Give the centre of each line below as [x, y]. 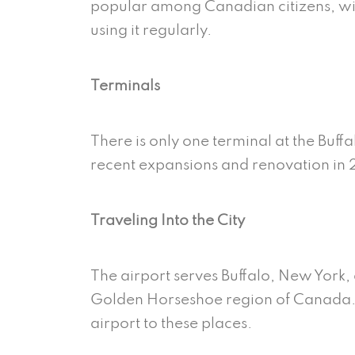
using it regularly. [151, 30]
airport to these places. [174, 323]
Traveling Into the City [168, 220]
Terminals [127, 86]
